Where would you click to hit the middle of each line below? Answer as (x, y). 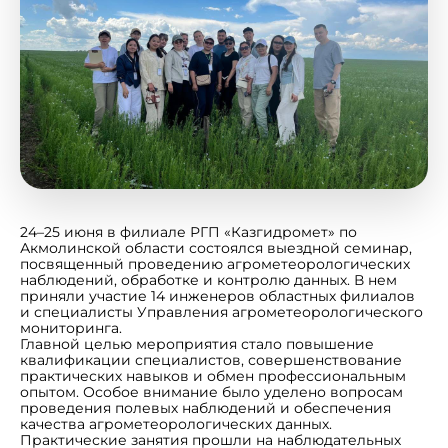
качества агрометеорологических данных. (176, 423)
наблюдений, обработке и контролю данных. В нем (208, 279)
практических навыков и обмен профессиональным (213, 375)
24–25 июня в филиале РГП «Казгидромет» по (188, 231)
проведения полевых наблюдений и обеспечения (205, 407)
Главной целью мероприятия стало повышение (197, 343)
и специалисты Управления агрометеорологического (221, 311)
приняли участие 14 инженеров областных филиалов (217, 295)
